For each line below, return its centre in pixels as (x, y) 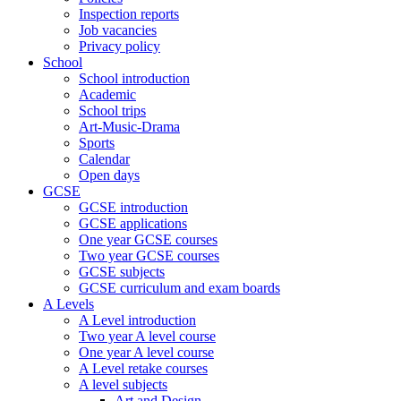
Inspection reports (129, 14)
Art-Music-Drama (129, 127)
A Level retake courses (143, 368)
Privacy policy (119, 46)
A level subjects (123, 384)
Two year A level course (147, 336)
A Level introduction (137, 320)
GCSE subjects (122, 272)
